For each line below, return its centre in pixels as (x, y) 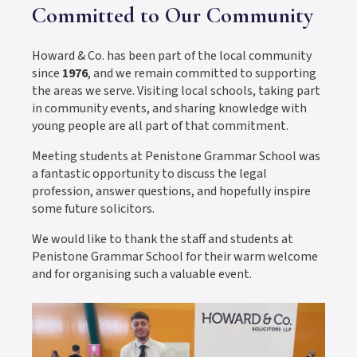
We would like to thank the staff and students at (163, 239)
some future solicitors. (93, 209)
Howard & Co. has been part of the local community (172, 56)
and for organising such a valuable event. (142, 275)
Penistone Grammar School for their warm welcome (175, 257)
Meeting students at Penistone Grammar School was (176, 157)
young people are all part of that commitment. (160, 126)
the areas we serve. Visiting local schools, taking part (176, 91)
